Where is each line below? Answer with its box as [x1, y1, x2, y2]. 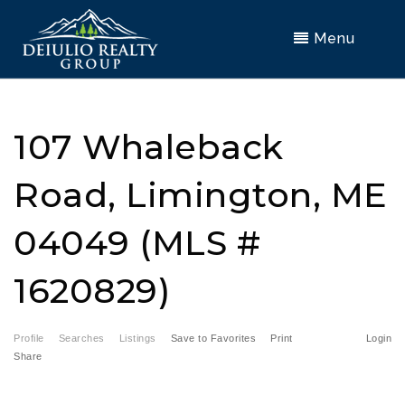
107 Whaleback [14, 126, 284, 168]
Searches [58, 333, 105, 344]
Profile [14, 333, 44, 344]
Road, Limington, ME [14, 174, 388, 216]
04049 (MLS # [14, 221, 260, 264]
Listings [118, 333, 156, 344]
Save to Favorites [170, 333, 256, 344]
